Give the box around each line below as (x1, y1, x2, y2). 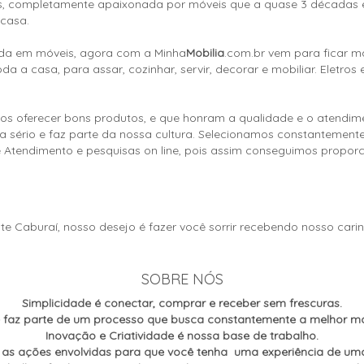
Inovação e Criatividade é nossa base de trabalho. (45, 327, 318, 343)
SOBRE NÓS (141, 269, 223, 288)
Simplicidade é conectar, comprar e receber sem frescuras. (22, 295, 342, 310)
